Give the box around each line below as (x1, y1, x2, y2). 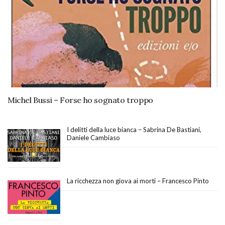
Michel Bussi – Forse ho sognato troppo (8, 95, 153, 105)
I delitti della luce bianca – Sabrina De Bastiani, (67, 126, 201, 134)
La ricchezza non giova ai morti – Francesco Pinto (67, 176, 209, 185)
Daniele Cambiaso (67, 134, 120, 142)
